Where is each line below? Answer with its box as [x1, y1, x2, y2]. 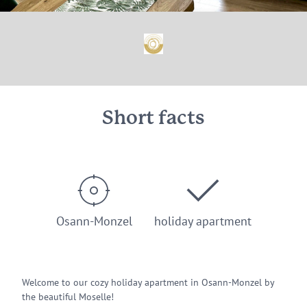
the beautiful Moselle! [22, 291, 114, 303]
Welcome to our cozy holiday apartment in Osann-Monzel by [22, 276, 274, 288]
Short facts [102, 110, 205, 127]
